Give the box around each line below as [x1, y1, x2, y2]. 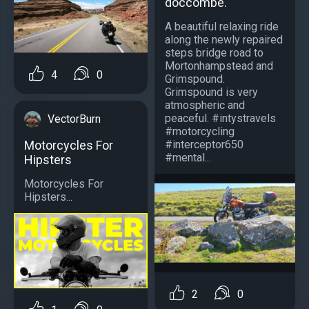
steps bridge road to [165, 46, 263, 59]
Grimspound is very [165, 85, 258, 99]
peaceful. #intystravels [165, 111, 276, 125]
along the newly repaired [165, 32, 283, 46]
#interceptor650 [165, 137, 243, 151]
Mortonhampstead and [165, 59, 273, 72]
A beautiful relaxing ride [165, 19, 279, 33]
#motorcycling [165, 124, 235, 138]
